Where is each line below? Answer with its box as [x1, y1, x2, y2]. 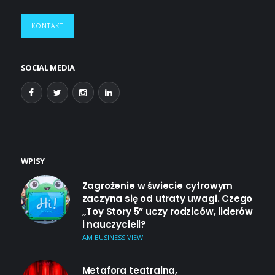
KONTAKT [31, 21, 63, 31]
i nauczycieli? [82, 218, 146, 231]
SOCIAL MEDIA [20, 62, 75, 74]
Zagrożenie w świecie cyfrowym [82, 179, 233, 193]
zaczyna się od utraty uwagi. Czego [82, 192, 253, 206]
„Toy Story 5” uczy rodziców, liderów [82, 205, 253, 219]
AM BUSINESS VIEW [82, 233, 143, 242]
